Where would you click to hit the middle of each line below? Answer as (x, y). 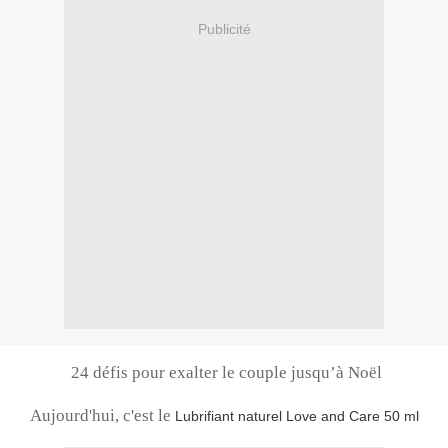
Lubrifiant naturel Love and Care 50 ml (296, 416)
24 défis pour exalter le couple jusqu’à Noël (226, 373)
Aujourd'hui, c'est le (102, 416)
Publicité (224, 28)
